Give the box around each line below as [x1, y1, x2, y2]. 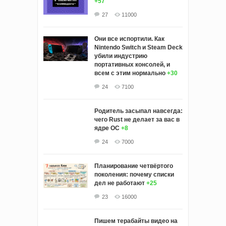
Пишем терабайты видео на [94, 217, 178, 224]
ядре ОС [94, 124, 120, 132]
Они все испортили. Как [94, 35, 164, 42]
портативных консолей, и [94, 61, 170, 68]
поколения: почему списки [94, 171, 174, 178]
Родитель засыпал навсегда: [94, 107, 183, 115]
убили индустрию [94, 52, 147, 60]
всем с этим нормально [94, 69, 165, 77]
